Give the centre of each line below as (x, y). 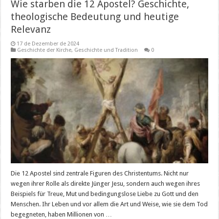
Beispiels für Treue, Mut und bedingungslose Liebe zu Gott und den (105, 194)
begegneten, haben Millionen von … (62, 214)
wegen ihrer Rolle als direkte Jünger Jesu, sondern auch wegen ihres (106, 183)
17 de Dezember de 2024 (48, 44)
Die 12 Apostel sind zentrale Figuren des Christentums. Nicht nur (100, 173)
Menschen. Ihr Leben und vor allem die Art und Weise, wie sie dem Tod (109, 204)
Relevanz (31, 29)
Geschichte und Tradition (106, 50)
